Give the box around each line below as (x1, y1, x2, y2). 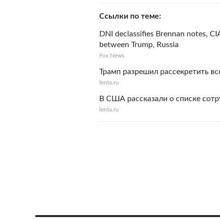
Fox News (99, 53, 124, 58)
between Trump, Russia (99, 41, 179, 49)
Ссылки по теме (99, 12, 159, 20)
